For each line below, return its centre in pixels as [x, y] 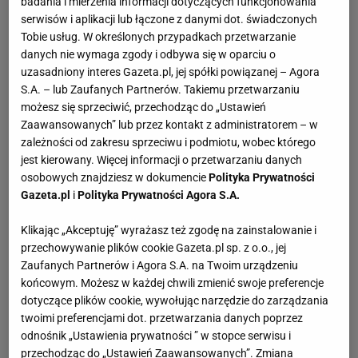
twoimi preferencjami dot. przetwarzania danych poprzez [162, 318]
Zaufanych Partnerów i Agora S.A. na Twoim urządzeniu [160, 266]
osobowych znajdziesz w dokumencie [115, 178]
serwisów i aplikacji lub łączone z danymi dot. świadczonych [169, 20]
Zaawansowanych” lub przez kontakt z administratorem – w [170, 125]
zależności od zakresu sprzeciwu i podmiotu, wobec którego [169, 143]
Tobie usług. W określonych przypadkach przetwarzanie [159, 37]
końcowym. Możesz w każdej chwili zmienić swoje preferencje [173, 283]
